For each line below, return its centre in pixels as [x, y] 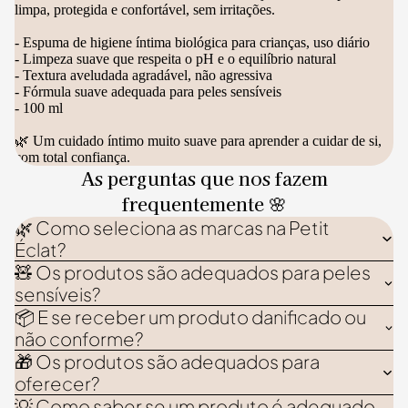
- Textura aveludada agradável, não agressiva [143, 75]
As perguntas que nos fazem [204, 178]
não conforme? [79, 338]
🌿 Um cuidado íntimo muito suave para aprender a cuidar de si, [198, 141]
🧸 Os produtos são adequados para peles [193, 272]
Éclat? [40, 249]
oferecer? [57, 383]
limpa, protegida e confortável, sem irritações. [145, 10]
